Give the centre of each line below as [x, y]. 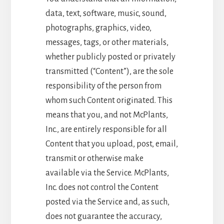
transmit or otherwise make [94, 158]
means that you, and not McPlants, [106, 115]
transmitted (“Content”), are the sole [109, 71]
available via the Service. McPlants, [107, 173]
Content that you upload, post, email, [111, 144]
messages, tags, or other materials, [107, 42]
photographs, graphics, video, [98, 28]
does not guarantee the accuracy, [103, 216]
